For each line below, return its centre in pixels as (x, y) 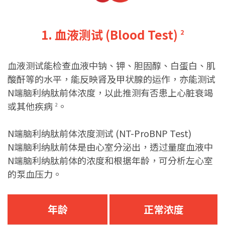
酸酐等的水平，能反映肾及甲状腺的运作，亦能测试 (111, 79)
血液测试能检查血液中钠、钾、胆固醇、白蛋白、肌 (111, 65)
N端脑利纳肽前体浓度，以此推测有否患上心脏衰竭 (110, 92)
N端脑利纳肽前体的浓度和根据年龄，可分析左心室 (110, 160)
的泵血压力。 (35, 174)
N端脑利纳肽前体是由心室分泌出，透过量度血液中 (110, 147)
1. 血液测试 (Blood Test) (109, 34)
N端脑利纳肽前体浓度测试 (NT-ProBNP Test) (99, 133)
